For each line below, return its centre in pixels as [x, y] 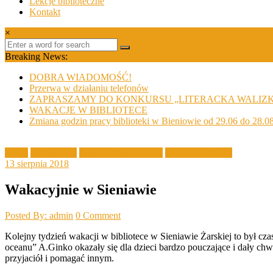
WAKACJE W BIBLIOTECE [88, 110]
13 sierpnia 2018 [37, 164]
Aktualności [54, 153]
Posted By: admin [39, 216]
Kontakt [45, 12]
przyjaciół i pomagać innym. [59, 258]
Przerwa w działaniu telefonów [89, 88]
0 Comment [98, 216]
